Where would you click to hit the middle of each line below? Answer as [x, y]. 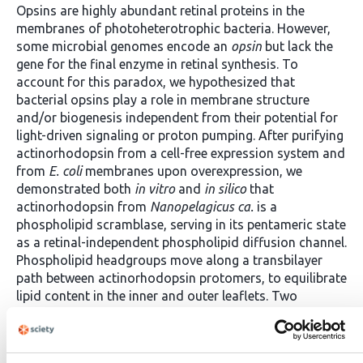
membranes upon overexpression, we [192, 171]
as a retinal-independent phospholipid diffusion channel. [181, 242]
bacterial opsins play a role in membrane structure [163, 100]
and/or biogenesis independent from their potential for [177, 117]
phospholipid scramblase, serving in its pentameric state [181, 224]
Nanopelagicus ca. [202, 207]
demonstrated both [75, 189]
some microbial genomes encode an [124, 46]
